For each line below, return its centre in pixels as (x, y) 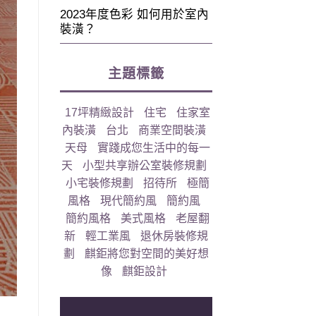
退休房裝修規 (174, 236)
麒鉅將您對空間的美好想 (146, 254)
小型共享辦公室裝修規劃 (145, 166)
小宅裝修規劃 (100, 183)
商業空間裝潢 (172, 130)
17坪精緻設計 (100, 113)
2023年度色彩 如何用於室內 (134, 14)
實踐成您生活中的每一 (154, 148)
